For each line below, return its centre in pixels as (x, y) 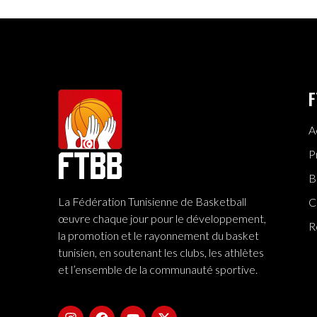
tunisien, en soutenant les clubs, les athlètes (161, 253)
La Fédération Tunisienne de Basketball (152, 202)
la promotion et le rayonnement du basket (158, 236)
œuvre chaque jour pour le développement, (162, 219)
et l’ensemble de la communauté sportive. (158, 270)
